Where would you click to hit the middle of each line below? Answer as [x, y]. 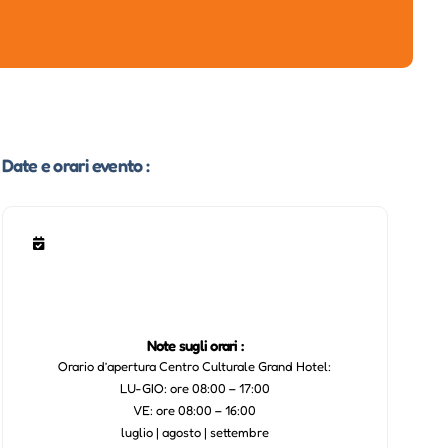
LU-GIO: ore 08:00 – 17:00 [194, 387]
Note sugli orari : [195, 345]
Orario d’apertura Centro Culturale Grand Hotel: [195, 365]
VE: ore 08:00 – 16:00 [195, 409]
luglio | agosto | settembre [194, 431]
